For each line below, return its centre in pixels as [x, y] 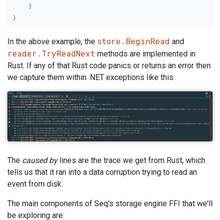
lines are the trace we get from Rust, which [131, 160]
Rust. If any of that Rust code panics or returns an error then [109, 66]
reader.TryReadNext [51, 54]
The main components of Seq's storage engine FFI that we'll [110, 203]
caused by [40, 160]
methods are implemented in [145, 54]
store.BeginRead [134, 41]
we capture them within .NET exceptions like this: [91, 78]
